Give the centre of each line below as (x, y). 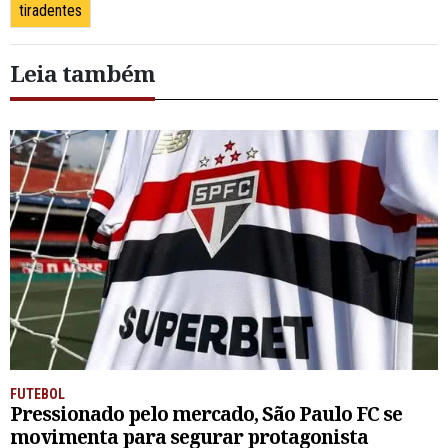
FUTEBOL (37, 394)
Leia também (82, 74)
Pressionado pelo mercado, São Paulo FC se (206, 414)
